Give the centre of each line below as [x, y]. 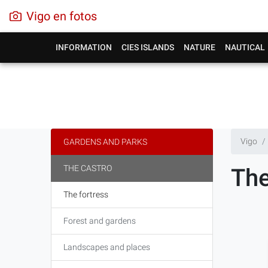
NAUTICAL [245, 47]
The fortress [86, 194]
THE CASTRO [87, 168]
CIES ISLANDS [147, 47]
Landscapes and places [106, 247]
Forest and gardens [99, 221]
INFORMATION [83, 47]
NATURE [199, 47]
